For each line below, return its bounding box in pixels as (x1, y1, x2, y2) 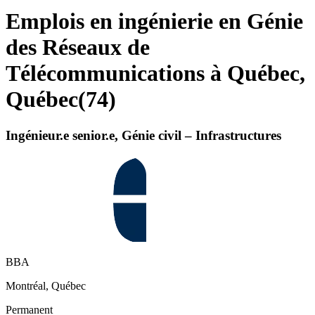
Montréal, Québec (6, 280, 86, 292)
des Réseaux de (6, 34, 150, 60)
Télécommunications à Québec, (6, 60, 305, 86)
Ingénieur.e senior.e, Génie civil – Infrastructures (6, 127, 281, 143)
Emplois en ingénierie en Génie (6, 8, 303, 34)
